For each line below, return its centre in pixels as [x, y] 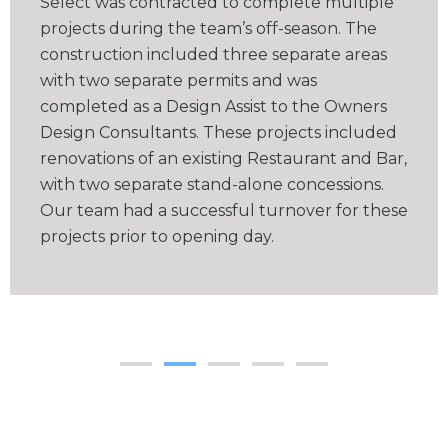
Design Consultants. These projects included [218, 133]
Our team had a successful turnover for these [224, 211]
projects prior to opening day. [157, 237]
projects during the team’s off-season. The [208, 29]
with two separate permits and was [178, 81]
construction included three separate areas [213, 55]
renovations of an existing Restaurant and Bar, [223, 159]
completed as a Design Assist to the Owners [213, 107]
